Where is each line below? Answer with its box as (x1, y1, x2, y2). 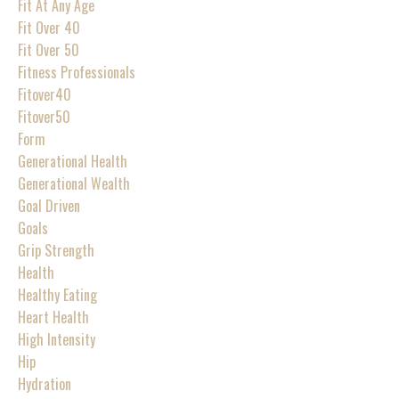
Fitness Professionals (18, 61, 135, 83)
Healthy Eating (18, 283, 97, 305)
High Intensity (18, 328, 95, 350)
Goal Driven (18, 194, 80, 216)
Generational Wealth (18, 172, 130, 194)
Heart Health (18, 305, 89, 328)
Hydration (18, 372, 71, 395)
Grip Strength (18, 239, 94, 261)
